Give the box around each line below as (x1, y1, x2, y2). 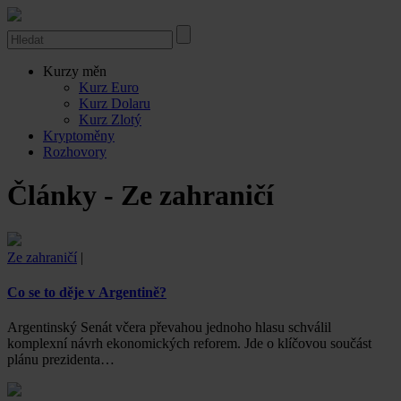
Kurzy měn (43, 64, 107, 79)
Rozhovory (43, 144, 107, 159)
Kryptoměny (43, 128, 115, 143)
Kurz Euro (79, 80, 139, 95)
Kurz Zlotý (79, 112, 141, 127)
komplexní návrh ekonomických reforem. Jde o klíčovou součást (7, 336, 371, 352)
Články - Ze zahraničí (7, 179, 274, 212)
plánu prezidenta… (7, 352, 115, 368)
